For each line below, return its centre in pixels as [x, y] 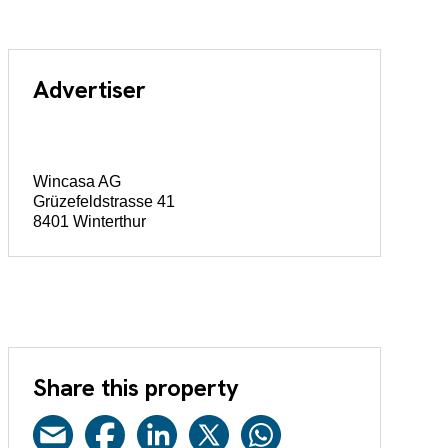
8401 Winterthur [89, 222]
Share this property [135, 387]
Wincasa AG [76, 182]
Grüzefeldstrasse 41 [103, 202]
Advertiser [89, 90]
